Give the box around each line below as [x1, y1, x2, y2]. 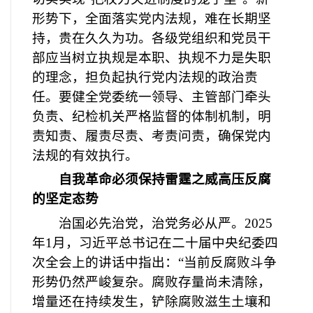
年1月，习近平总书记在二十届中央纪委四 [32, 235, 278, 250]
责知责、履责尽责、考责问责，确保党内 [32, 128, 271, 143]
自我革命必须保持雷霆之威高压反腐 [59, 172, 271, 187]
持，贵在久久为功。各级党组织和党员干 [32, 30, 271, 45]
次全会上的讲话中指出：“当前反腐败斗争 [32, 254, 277, 270]
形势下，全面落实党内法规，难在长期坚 [32, 10, 271, 26]
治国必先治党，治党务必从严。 [32, 215, 245, 231]
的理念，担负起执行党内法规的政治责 [32, 69, 258, 85]
